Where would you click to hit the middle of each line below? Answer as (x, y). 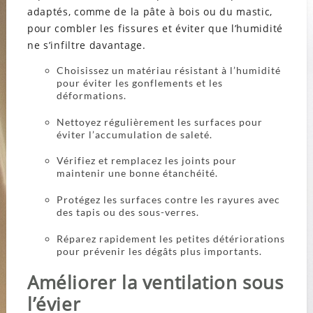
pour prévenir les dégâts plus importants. (160, 251)
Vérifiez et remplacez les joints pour (146, 161)
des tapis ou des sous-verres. (129, 212)
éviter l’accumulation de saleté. (136, 134)
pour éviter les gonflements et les (139, 82)
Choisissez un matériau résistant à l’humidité (168, 70)
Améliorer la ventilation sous (155, 282)
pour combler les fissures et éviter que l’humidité (155, 28)
